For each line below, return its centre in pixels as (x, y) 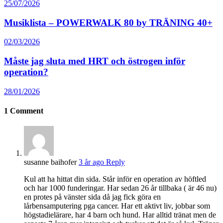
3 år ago (92, 162)
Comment (26, 111)
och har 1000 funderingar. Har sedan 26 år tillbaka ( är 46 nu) (120, 188)
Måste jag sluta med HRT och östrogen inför (95, 61)
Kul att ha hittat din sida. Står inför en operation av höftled (115, 179)
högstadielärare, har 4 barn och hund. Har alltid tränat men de (120, 215)
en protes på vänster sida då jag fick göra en (92, 197)
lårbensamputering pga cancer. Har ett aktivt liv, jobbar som (117, 206)
